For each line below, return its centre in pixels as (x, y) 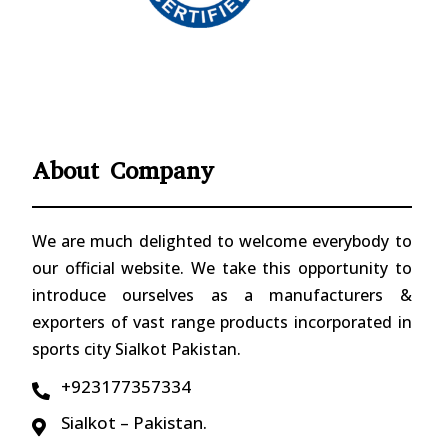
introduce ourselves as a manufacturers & (222, 295)
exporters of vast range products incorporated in (222, 322)
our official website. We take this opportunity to (222, 268)
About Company (123, 171)
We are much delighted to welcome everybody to (222, 241)
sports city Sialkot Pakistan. (136, 349)
